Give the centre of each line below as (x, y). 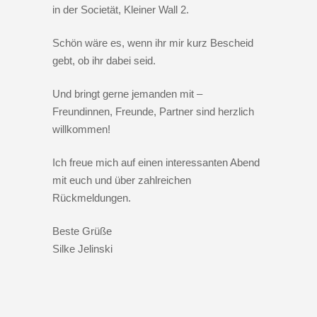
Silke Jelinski (82, 249)
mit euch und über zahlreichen (122, 180)
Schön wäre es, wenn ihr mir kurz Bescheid (153, 43)
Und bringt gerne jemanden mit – (127, 94)
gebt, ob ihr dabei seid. (104, 61)
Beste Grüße (82, 231)
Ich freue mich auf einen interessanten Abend (156, 163)
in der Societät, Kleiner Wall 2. (121, 10)
